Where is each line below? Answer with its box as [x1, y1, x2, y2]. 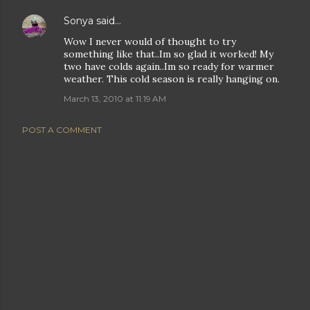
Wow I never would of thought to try [64, 35, 236, 48]
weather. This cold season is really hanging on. [64, 73, 280, 85]
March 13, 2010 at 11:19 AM [64, 93, 166, 104]
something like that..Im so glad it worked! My [64, 48, 273, 60]
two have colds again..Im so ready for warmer [64, 60, 274, 73]
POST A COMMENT [22, 125, 102, 135]
